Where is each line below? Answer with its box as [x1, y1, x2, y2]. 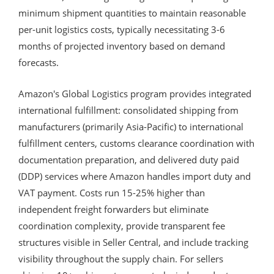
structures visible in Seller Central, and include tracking [18, 235, 248, 248]
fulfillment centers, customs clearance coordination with [18, 136, 254, 149]
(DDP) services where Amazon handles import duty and [18, 169, 251, 182]
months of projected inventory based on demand [18, 39, 225, 52]
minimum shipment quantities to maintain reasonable [18, 6, 246, 19]
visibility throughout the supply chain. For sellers [18, 252, 223, 265]
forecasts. [18, 56, 59, 68]
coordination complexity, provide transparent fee [18, 219, 225, 232]
